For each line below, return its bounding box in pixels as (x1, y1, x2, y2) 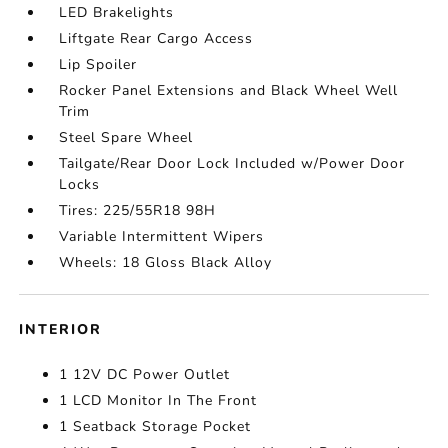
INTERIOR (19, 320, 103, 339)
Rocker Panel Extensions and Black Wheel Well (59, 81, 399, 100)
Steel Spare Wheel (59, 128, 194, 147)
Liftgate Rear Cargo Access (59, 29, 254, 48)
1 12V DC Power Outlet (59, 365, 231, 384)
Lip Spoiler (59, 55, 138, 74)
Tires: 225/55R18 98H (59, 201, 217, 220)
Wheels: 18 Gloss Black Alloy (59, 253, 273, 272)
